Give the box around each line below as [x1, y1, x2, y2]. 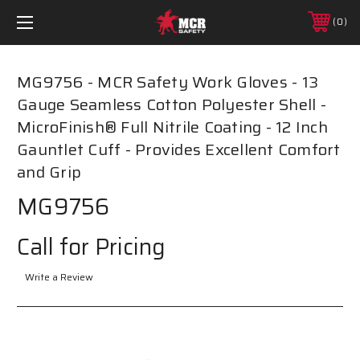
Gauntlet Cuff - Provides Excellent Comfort [17, 136, 341, 162]
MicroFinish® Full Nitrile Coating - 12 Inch [17, 113, 328, 140]
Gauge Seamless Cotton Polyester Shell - [17, 91, 326, 117]
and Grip [17, 158, 81, 185]
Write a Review [25, 268, 93, 284]
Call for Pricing [17, 228, 166, 264]
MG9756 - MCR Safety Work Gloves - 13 [17, 68, 318, 95]
